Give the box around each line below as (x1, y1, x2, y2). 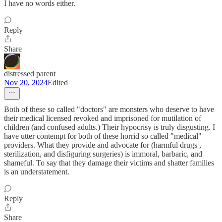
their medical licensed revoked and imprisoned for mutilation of (4, 114, 201, 123)
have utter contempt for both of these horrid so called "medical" (4, 132, 202, 141)
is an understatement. (4, 167, 69, 176)
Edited (48, 78, 68, 87)
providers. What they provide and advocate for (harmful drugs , (4, 141, 201, 150)
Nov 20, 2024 (4, 78, 48, 87)
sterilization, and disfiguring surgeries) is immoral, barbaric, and (4, 150, 202, 159)
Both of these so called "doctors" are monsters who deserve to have (4, 105, 214, 114)
